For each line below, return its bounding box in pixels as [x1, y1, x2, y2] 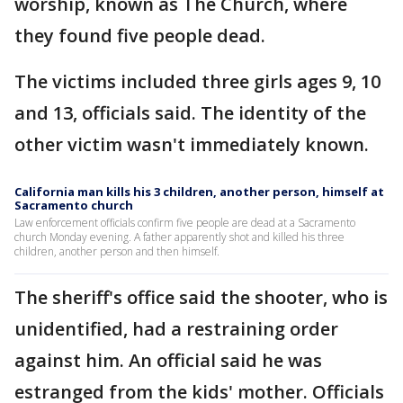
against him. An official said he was [14, 348, 322, 372]
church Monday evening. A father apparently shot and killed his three [14, 229, 345, 245]
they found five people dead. [14, 23, 265, 48]
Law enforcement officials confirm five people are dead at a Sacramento [14, 215, 355, 230]
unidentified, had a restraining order [14, 317, 338, 341]
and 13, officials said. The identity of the [14, 101, 366, 125]
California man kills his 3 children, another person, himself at [14, 184, 384, 200]
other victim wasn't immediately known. [14, 132, 369, 157]
